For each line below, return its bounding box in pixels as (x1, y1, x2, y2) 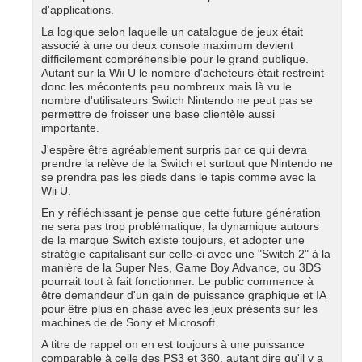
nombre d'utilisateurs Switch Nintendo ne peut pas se (41, 94, 313, 107)
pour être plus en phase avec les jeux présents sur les (41, 302, 318, 315)
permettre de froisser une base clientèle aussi (41, 107, 275, 120)
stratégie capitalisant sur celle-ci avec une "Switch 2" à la (41, 247, 330, 260)
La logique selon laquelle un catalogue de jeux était (41, 25, 303, 38)
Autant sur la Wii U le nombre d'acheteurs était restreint (41, 66, 324, 79)
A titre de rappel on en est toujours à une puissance (41, 338, 305, 351)
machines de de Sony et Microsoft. (41, 316, 218, 329)
